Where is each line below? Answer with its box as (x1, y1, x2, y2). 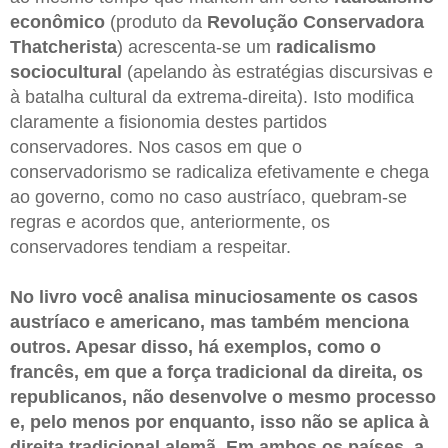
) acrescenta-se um (117, 36, 276, 57)
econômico (10, 11, 105, 32)
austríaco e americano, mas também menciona (10, 311, 409, 332)
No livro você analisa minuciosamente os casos (10, 286, 418, 307)
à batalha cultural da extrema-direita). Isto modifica (10, 86, 414, 107)
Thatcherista (10, 36, 117, 57)
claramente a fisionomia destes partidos (10, 111, 327, 132)
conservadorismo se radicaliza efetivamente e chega (10, 161, 429, 182)
